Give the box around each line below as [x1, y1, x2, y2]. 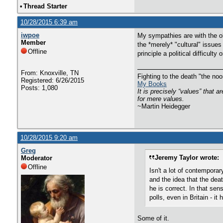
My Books [137, 80, 167, 88]
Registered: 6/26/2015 [21, 77, 84, 84]
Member [21, 39, 46, 46]
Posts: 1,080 [21, 84, 58, 92]
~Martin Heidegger [137, 103, 190, 110]
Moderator [21, 154, 52, 162]
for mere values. [137, 95, 184, 103]
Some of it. [137, 215, 169, 222]
